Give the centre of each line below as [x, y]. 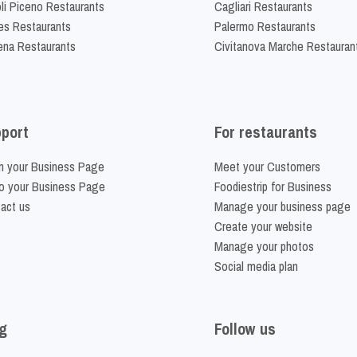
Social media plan [256, 267]
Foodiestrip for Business [273, 187]
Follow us [245, 328]
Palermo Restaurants [265, 26]
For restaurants [266, 131]
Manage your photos [264, 247]
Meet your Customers [267, 167]
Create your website [263, 227]
